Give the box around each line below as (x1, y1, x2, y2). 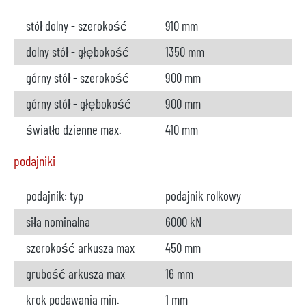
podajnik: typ (26, 188, 83, 204)
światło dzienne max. (26, 122, 122, 137)
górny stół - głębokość (26, 96, 131, 111)
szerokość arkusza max (26, 240, 135, 255)
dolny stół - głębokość (26, 44, 129, 59)
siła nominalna (26, 214, 90, 229)
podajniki (14, 152, 55, 169)
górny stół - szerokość (26, 70, 129, 85)
